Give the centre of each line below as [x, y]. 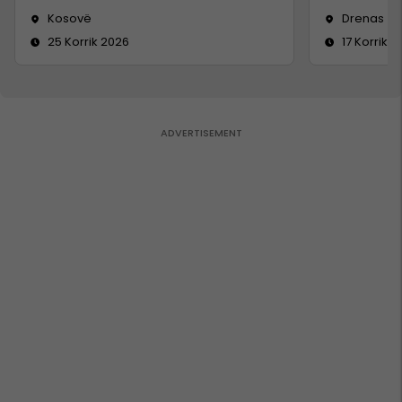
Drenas [363, 18]
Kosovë [70, 18]
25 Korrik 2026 [88, 41]
